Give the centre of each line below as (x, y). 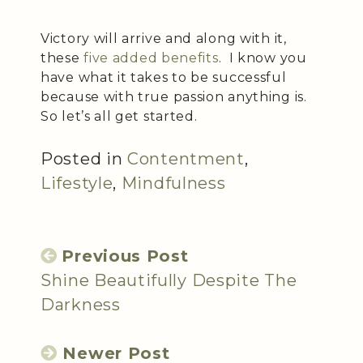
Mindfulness (173, 183)
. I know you (263, 58)
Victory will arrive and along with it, (164, 38)
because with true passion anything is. (174, 96)
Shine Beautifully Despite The (169, 280)
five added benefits (151, 58)
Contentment (186, 158)
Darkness (81, 304)
